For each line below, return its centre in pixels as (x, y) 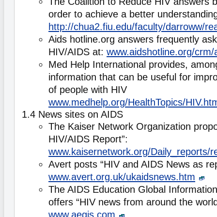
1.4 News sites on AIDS (72, 114)
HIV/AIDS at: (77, 52)
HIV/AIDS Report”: (88, 139)
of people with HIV (88, 90)
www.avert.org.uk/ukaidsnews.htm (122, 177)
